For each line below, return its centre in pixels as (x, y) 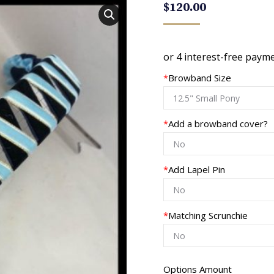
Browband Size (199, 78)
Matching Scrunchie (208, 215)
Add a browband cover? (218, 124)
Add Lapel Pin (196, 169)
